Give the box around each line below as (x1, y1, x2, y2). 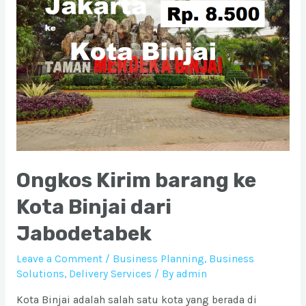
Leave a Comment (16, 252, 102, 265)
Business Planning (112, 252, 204, 265)
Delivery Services (68, 267, 152, 280)
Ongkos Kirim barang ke (16, 167, 256, 193)
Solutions (16, 267, 64, 280)
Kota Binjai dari (16, 194, 171, 219)
